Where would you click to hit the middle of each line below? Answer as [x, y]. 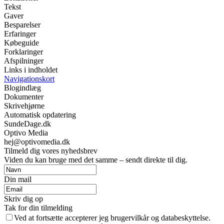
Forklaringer [23, 51]
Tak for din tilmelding [38, 207]
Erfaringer [20, 33]
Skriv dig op [23, 198]
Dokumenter [24, 96]
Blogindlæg [22, 87]
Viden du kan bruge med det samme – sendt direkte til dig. [96, 159]
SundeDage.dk [27, 123]
